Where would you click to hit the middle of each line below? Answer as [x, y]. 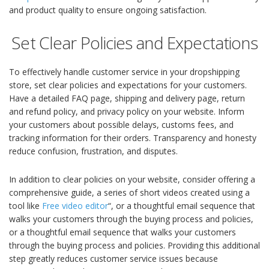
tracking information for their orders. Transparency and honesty [133, 138]
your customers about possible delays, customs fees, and [121, 125]
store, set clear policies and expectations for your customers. [128, 85]
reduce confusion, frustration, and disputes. [93, 151]
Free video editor [75, 206]
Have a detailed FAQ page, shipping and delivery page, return [127, 98]
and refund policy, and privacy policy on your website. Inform [127, 112]
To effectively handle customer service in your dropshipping [124, 72]
